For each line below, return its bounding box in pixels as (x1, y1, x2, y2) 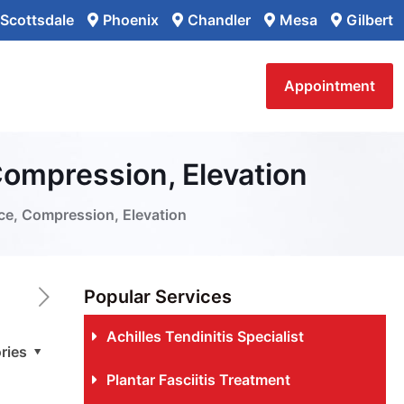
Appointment (284, 76, 375, 95)
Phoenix (103, 11, 159, 29)
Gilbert (346, 11, 393, 29)
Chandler (188, 11, 251, 29)
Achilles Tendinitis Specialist (106, 327, 304, 345)
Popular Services (83, 286, 232, 308)
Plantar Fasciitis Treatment (106, 371, 290, 389)
